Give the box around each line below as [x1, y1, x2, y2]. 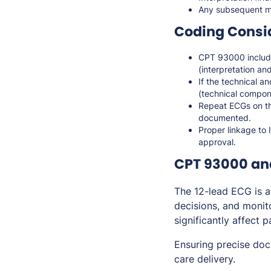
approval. [198, 137, 236, 148]
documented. [198, 113, 251, 123]
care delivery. [174, 253, 235, 266]
